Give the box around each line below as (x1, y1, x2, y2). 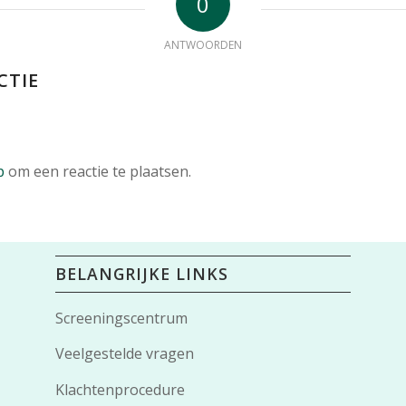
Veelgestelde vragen (55, 343, 195, 364)
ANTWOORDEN (164, 37, 242, 53)
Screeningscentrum (55, 307, 188, 328)
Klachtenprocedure (55, 379, 186, 400)
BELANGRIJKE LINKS (55, 262, 229, 285)
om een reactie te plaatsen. (5, 161, 191, 182)
